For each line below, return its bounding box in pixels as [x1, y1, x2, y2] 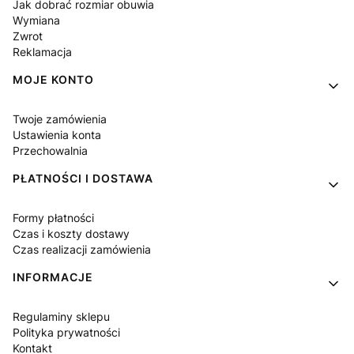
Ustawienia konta [13, 128, 101, 141]
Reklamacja [13, 45, 72, 58]
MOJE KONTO [13, 73, 94, 86]
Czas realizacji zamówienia [13, 243, 151, 256]
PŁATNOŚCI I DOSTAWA [13, 171, 153, 185]
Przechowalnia [13, 144, 88, 157]
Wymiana [13, 13, 60, 27]
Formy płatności [13, 211, 94, 224]
